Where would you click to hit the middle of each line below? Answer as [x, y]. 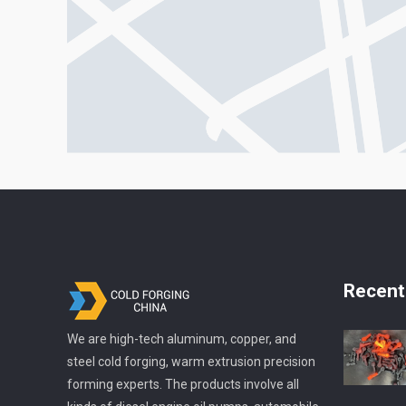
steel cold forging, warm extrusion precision [191, 362]
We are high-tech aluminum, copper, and [182, 339]
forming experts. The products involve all [183, 385]
